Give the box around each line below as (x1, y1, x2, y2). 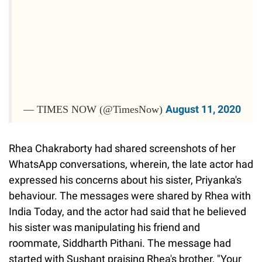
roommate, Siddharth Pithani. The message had (9, 237, 231, 250)
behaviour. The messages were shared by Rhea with (9, 189, 251, 202)
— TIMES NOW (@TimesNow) (23, 104, 166, 116)
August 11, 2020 (166, 103, 241, 116)
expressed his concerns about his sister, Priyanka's (9, 174, 242, 187)
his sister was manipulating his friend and (9, 221, 200, 234)
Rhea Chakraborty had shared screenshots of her (9, 142, 236, 155)
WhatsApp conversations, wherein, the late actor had (9, 158, 253, 171)
